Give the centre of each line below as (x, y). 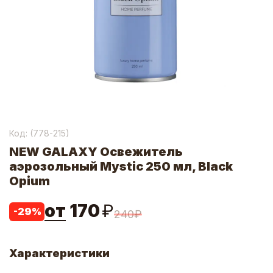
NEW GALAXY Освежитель (96, 152)
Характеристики (59, 253)
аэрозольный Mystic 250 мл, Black (121, 166)
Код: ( (21, 133)
